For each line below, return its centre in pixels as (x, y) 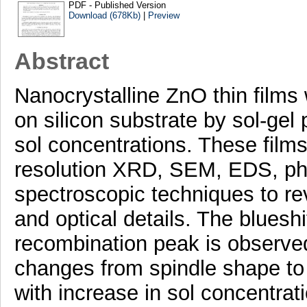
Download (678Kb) (104, 15)
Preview (163, 15)
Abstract (61, 61)
